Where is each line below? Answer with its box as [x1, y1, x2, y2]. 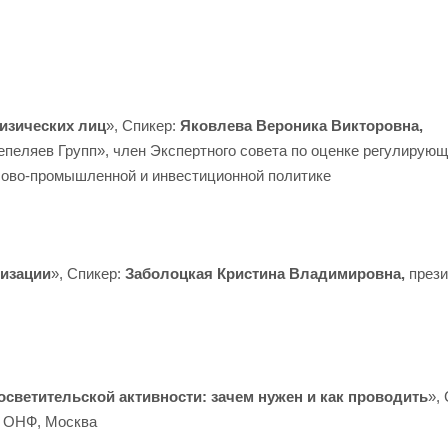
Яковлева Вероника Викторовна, [180, 117, 423, 134]
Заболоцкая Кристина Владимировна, [125, 265, 409, 282]
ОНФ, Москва [3, 413, 97, 430]
